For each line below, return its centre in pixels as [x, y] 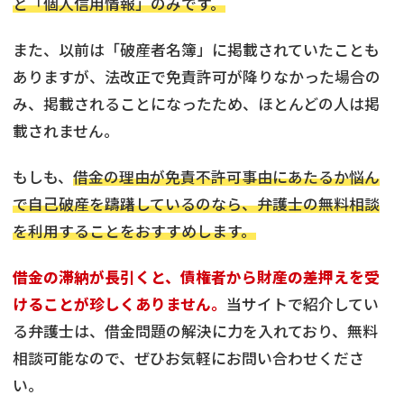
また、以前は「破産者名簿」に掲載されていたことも [196, 49]
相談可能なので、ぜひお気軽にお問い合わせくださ [188, 358]
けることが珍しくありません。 [119, 303]
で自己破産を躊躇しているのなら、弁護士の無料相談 [196, 203]
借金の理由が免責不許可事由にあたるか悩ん [226, 176]
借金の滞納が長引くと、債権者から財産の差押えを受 [196, 276]
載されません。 [66, 130]
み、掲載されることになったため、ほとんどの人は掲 [196, 103]
